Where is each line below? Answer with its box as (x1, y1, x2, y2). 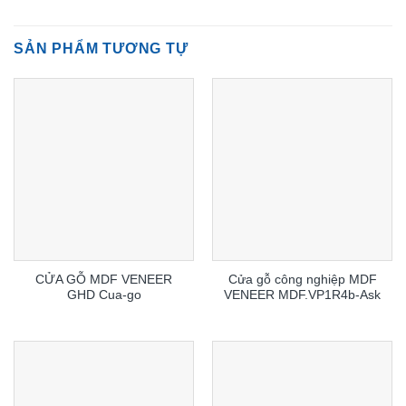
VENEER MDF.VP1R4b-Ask (224, 288, 381, 303)
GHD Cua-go (66, 288, 141, 303)
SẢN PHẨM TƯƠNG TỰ (14, 40, 188, 56)
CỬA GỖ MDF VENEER (35, 273, 172, 287)
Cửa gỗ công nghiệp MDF (227, 273, 377, 287)
